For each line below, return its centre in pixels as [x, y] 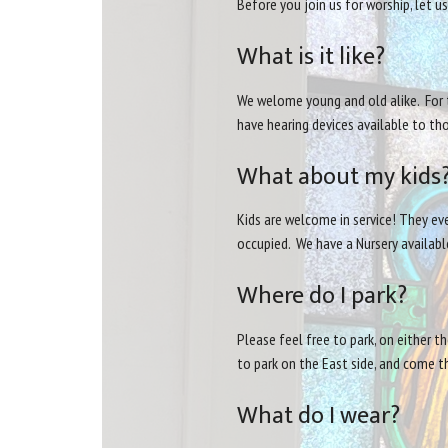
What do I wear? [318, 415]
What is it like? [311, 57]
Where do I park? [322, 296]
